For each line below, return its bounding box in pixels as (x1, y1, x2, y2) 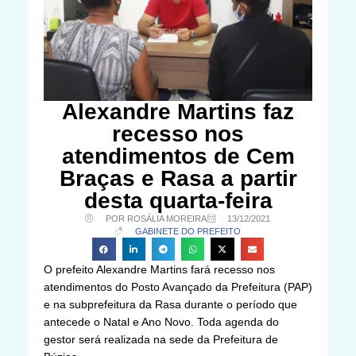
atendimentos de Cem (61, 143, 295, 168)
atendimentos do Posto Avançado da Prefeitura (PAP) (44, 280, 312, 293)
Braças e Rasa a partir (59, 165, 297, 191)
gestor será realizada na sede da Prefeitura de (44, 332, 278, 346)
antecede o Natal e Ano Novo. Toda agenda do (44, 315, 279, 328)
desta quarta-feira (83, 188, 273, 213)
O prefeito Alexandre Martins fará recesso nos (44, 262, 275, 276)
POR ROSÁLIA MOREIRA (105, 213, 207, 223)
